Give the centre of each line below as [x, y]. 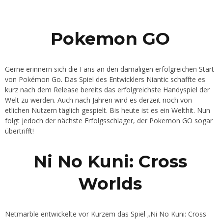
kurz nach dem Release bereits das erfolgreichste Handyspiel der [107, 90]
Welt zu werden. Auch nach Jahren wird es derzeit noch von [98, 100]
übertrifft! [19, 131]
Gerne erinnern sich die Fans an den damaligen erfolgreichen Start [110, 69]
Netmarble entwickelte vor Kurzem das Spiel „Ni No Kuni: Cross [106, 214]
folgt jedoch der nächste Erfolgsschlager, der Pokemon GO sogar [109, 121]
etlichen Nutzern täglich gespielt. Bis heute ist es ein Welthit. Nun [108, 110]
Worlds [110, 184]
